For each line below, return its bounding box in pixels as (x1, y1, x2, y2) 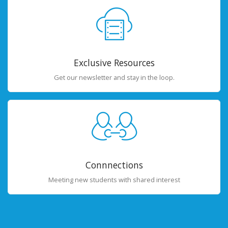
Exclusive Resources (73, 56, 155, 69)
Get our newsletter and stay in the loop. (53, 72, 175, 82)
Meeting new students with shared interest (48, 175, 180, 185)
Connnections (85, 159, 143, 172)
